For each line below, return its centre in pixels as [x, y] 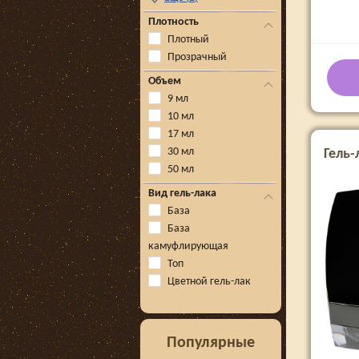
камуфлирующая [188, 246]
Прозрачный [197, 57]
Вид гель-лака [182, 194]
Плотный [188, 40]
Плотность [173, 22]
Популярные [211, 343]
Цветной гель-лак [209, 282]
